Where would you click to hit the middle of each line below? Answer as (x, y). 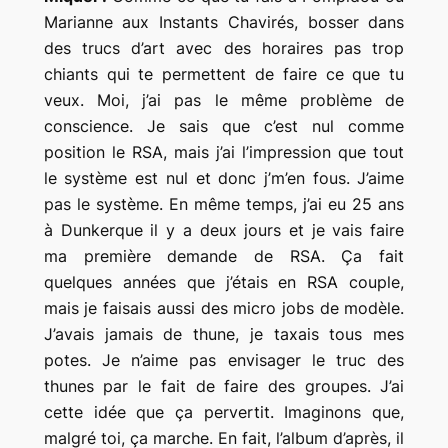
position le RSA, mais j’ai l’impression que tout (224, 151)
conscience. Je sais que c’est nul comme (224, 125)
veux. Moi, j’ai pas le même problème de (224, 99)
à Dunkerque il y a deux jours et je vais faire (224, 229)
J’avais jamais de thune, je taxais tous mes (224, 333)
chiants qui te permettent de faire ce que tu (224, 73)
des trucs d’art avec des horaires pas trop (224, 47)
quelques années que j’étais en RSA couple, (224, 281)
